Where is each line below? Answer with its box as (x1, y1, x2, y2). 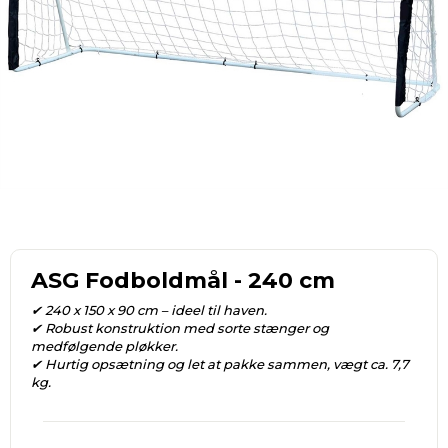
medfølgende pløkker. (31, 338, 178, 355)
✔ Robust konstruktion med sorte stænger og (31, 320, 329, 337)
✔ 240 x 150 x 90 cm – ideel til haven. (31, 302, 267, 319)
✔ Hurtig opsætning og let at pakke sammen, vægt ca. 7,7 (31, 356, 409, 373)
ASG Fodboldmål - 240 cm (31, 267, 335, 295)
